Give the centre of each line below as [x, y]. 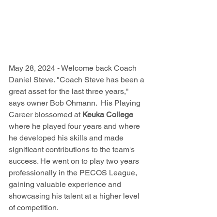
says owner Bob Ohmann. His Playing [76, 103]
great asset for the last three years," [70, 91]
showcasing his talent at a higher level [75, 196]
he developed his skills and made [67, 138]
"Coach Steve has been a [101, 80]
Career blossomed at [46, 115]
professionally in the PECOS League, [74, 173]
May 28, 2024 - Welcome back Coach [74, 68]
